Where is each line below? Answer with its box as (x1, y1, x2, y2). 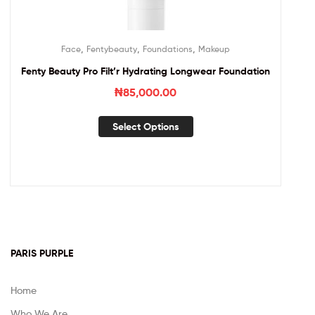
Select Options (112, 120, 179, 134)
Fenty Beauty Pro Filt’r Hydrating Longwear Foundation (21, 64, 270, 77)
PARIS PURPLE (11, 247, 73, 260)
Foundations (143, 43, 193, 54)
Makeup (198, 43, 230, 54)
